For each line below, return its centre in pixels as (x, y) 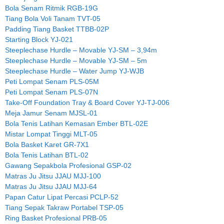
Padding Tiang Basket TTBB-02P (57, 29)
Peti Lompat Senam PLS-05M (52, 81)
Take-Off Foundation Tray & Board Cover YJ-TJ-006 (87, 102)
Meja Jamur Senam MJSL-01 (51, 113)
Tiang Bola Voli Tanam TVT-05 (53, 18)
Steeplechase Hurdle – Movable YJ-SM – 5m (76, 60)
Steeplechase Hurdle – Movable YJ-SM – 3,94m (81, 50)
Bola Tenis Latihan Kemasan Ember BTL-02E (76, 123)
